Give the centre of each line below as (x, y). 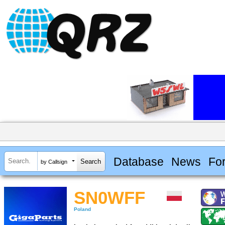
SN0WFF (109, 198)
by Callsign (54, 161)
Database (138, 161)
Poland (82, 209)
